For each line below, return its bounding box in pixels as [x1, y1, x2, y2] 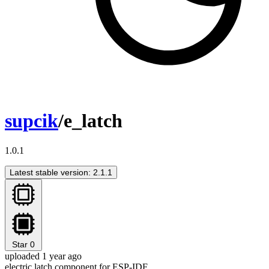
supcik [5, 110, 58, 132]
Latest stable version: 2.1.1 [10, 167, 112, 177]
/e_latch [58, 110, 122, 132]
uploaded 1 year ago [5, 250, 82, 261]
